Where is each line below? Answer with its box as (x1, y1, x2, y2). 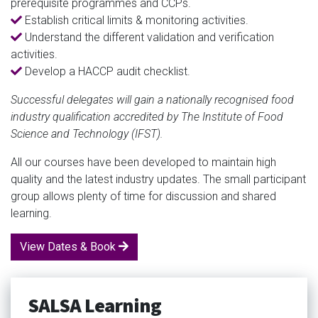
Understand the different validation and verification (22, 30, 274, 44)
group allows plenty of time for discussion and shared (11, 189, 276, 203)
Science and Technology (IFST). (11, 126, 163, 141)
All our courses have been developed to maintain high (11, 155, 276, 169)
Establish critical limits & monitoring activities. (22, 13, 248, 27)
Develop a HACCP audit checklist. (22, 64, 190, 78)
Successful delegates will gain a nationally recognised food (11, 92, 294, 106)
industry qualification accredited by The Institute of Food (11, 109, 283, 124)
